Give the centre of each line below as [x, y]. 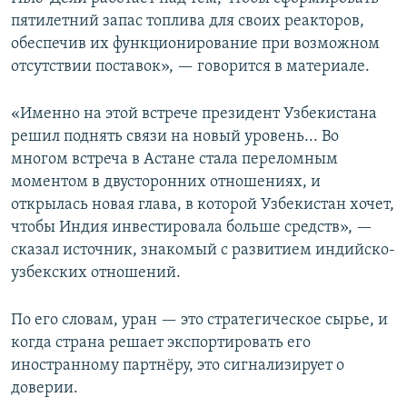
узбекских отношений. [96, 273]
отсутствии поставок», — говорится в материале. [190, 67]
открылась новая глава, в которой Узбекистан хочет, [203, 205]
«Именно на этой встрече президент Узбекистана [194, 114]
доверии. [45, 389]
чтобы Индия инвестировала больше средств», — [192, 228]
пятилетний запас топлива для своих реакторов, [188, 22]
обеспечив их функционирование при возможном [195, 45]
